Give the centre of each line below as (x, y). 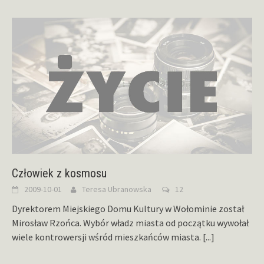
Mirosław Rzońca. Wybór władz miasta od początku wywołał (130, 222)
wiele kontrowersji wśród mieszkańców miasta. (107, 237)
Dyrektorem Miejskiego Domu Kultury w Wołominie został (128, 208)
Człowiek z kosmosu (59, 173)
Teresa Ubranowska (117, 189)
